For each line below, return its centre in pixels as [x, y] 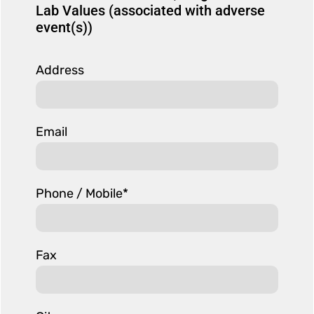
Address [60, 70]
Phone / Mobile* [82, 194]
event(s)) [64, 28]
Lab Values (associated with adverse [150, 11]
